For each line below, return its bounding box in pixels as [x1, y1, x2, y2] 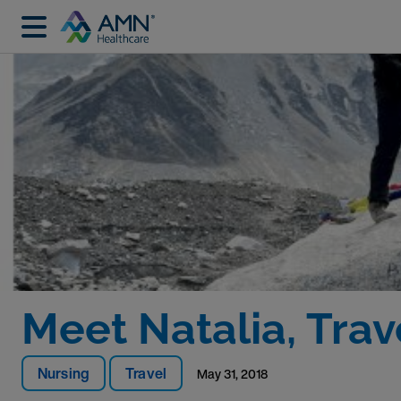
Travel [125, 363, 167, 384]
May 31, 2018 [208, 364, 269, 383]
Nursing [38, 363, 90, 384]
